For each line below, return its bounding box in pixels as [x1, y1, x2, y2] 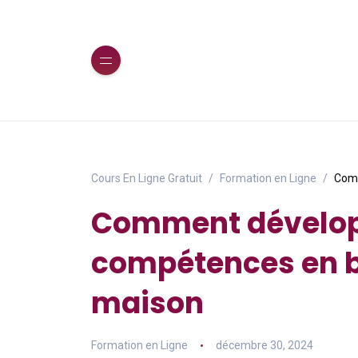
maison [91, 283, 204, 324]
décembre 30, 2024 [215, 339, 313, 352]
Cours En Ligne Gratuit [91, 172, 202, 185]
